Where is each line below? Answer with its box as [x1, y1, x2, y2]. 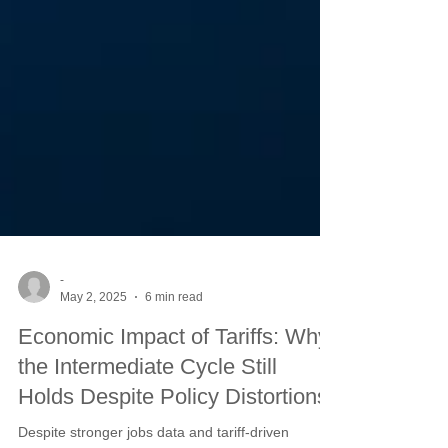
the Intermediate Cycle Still [18, 398, 277, 423]
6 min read [145, 333, 203, 348]
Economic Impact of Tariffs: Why [18, 368, 329, 393]
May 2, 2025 [60, 333, 127, 348]
